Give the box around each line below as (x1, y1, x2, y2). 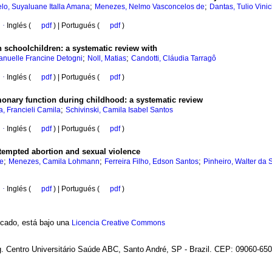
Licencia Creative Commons (72, 219, 165, 228)
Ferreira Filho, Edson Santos (104, 157, 199, 166)
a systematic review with (66, 44, 157, 53)
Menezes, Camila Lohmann (8, 157, 100, 166)
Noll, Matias (87, 54, 126, 63)
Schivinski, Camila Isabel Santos (66, 106, 173, 115)
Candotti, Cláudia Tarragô (131, 54, 216, 63)
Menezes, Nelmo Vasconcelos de (95, 2, 205, 12)
